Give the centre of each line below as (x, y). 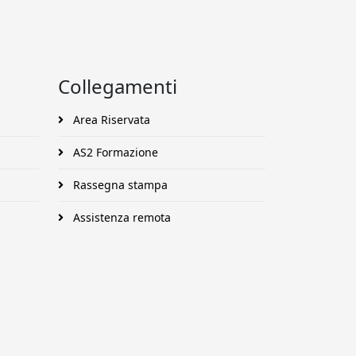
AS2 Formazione (114, 152)
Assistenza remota (120, 217)
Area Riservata (110, 120)
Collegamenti (118, 86)
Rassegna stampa (119, 185)
